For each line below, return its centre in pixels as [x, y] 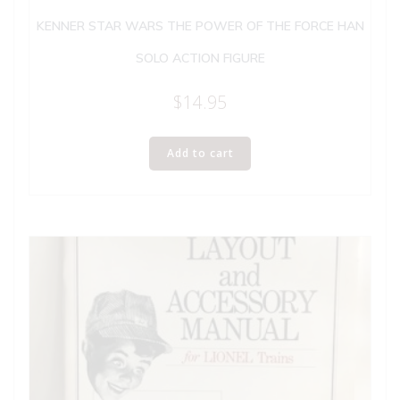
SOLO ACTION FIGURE [200, 58]
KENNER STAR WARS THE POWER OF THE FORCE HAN [200, 25]
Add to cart [200, 154]
